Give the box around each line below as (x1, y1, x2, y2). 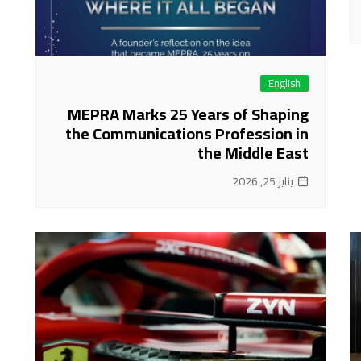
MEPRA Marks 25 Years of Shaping (68, 98, 309, 129)
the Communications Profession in (65, 118, 309, 148)
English (268, 73, 301, 93)
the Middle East (197, 137, 309, 168)
